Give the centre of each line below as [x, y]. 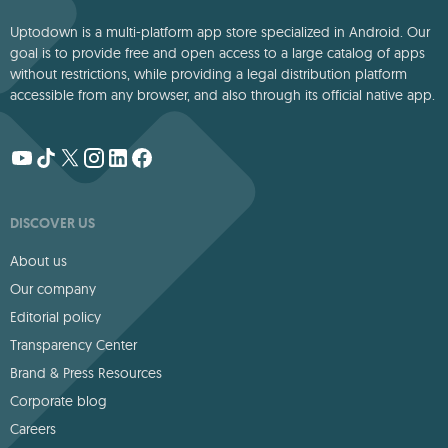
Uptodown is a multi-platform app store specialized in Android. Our [220, 32]
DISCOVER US [52, 223]
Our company [53, 289]
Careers [33, 429]
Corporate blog [58, 401]
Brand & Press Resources [86, 373]
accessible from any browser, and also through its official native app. [222, 95]
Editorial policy [55, 317]
